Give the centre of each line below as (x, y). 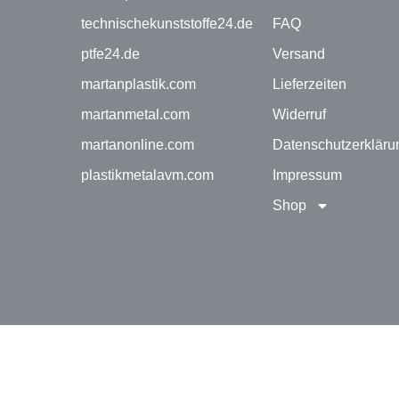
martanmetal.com (136, 115)
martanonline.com (138, 145)
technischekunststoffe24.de (167, 24)
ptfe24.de (111, 54)
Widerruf (299, 115)
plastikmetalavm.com (148, 175)
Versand (298, 54)
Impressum (307, 175)
